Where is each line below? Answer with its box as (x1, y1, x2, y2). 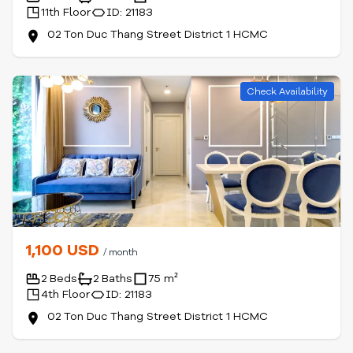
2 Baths (93, 271, 132, 286)
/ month (103, 246, 138, 258)
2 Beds (41, 271, 77, 286)
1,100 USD (25, 240, 103, 261)
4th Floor (41, 287, 90, 302)
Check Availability (247, 85, 328, 98)
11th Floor (41, 5, 91, 20)
